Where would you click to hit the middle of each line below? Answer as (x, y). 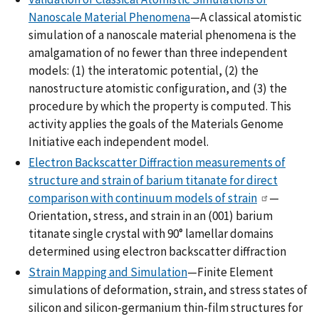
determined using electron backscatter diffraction (157, 251)
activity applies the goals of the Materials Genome (156, 124)
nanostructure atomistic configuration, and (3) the (158, 88)
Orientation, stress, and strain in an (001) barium (151, 215)
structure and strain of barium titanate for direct (153, 180)
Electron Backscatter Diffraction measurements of (157, 162)
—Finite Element (230, 272)
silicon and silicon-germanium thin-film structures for (166, 308)
